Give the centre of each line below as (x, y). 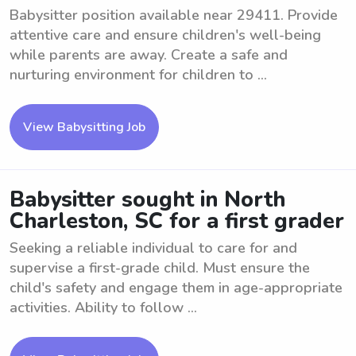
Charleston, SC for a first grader (177, 221)
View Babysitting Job (84, 127)
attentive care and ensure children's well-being (165, 35)
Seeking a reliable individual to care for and (153, 248)
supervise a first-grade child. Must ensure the (160, 268)
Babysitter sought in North (147, 200)
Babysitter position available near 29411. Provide (174, 15)
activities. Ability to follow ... (103, 308)
